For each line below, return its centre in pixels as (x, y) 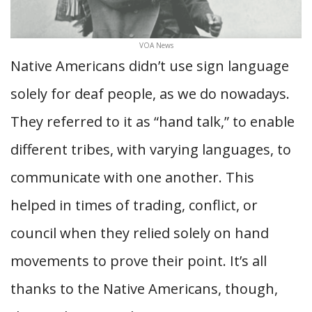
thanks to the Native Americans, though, (144, 289)
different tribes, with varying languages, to (151, 149)
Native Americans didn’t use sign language (150, 66)
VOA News (156, 45)
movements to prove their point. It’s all (139, 261)
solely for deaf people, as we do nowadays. (150, 94)
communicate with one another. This (132, 177)
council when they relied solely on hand (140, 233)
